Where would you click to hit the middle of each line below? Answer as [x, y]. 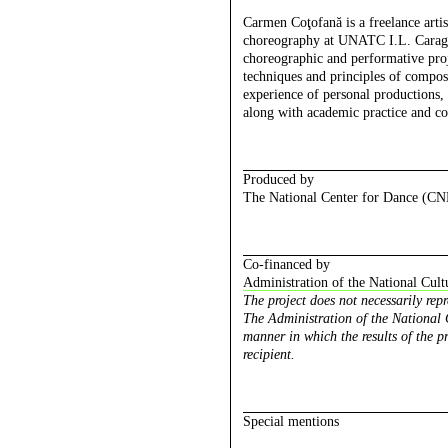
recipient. [268, 355]
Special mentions [290, 422]
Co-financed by [286, 265]
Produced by [278, 180]
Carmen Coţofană [292, 23]
